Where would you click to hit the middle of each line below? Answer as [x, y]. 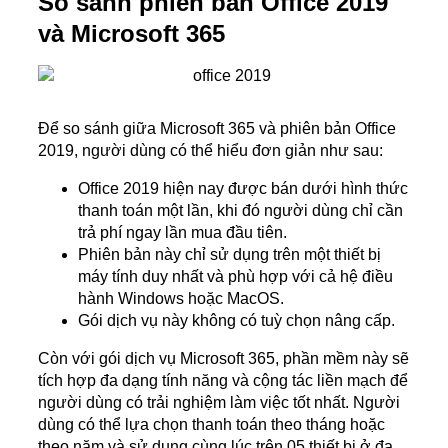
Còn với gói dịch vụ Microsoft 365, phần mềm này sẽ [223, 358]
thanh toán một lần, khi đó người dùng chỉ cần [240, 210]
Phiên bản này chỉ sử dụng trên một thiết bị [229, 254]
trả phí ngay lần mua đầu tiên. [182, 232]
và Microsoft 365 [131, 33]
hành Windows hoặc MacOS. [183, 298]
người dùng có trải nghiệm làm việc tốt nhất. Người [219, 402]
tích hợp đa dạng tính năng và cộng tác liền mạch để [223, 380]
